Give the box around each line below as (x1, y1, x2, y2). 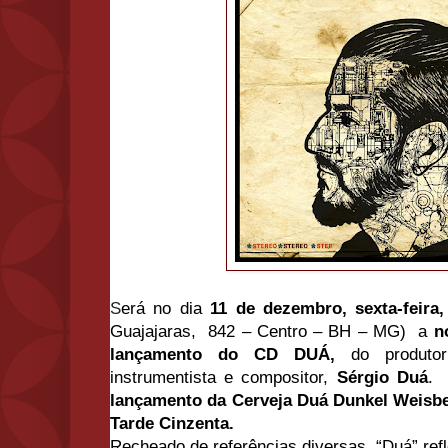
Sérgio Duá (336, 368, 428, 388)
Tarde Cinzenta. (110, 414, 239, 434)
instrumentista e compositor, (110, 368, 337, 388)
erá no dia (121, 299, 211, 319)
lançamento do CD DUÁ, (110, 345, 335, 365)
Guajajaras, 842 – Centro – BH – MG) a (110, 322, 434, 342)
